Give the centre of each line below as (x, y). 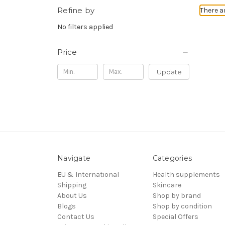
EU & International (88, 174)
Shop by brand (177, 195)
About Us (72, 195)
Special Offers (175, 216)
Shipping (72, 185)
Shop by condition (182, 206)
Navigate (74, 158)
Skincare (167, 185)
